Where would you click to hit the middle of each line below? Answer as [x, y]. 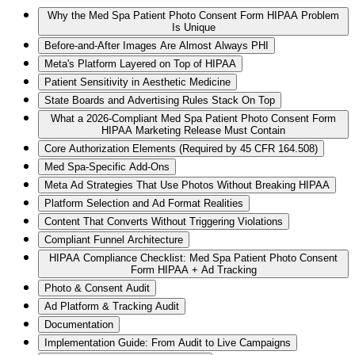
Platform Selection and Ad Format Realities [144, 204]
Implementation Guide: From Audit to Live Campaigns [168, 343]
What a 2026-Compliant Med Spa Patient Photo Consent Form [193, 119]
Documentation [79, 325]
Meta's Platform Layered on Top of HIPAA [140, 64]
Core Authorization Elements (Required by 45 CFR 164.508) [181, 149]
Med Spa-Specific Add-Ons [107, 167]
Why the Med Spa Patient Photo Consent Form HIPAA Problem [193, 16]
